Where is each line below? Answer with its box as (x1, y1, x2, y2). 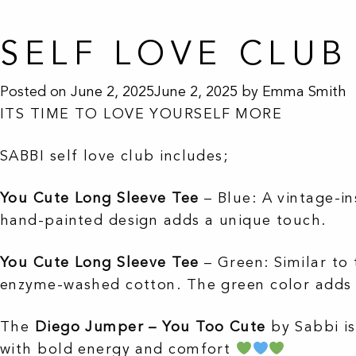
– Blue (199, 188, 252, 207)
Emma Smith (262, 82, 346, 100)
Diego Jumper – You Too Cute (34, 317, 266, 335)
